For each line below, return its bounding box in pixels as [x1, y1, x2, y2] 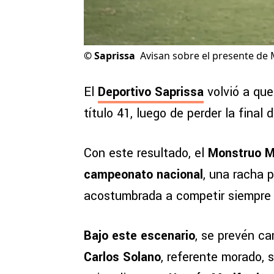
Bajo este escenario [84, 227, 195, 245]
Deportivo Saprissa [98, 83, 204, 102]
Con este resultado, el [84, 144, 208, 163]
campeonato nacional [84, 166, 203, 184]
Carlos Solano [84, 248, 161, 267]
